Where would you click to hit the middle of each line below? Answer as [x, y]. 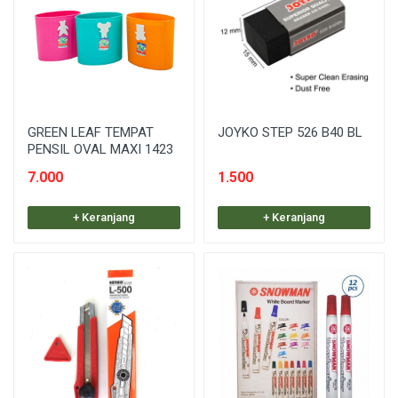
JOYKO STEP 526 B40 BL [290, 132]
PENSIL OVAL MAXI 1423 [100, 149]
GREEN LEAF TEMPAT [91, 132]
